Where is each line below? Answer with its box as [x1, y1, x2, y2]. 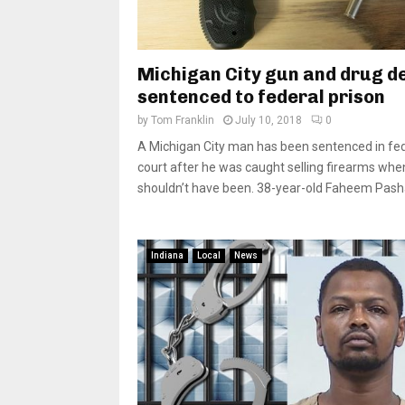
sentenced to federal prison [137, 86, 385, 108]
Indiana [151, 250, 184, 261]
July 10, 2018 [235, 114, 302, 127]
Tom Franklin [151, 114, 214, 127]
